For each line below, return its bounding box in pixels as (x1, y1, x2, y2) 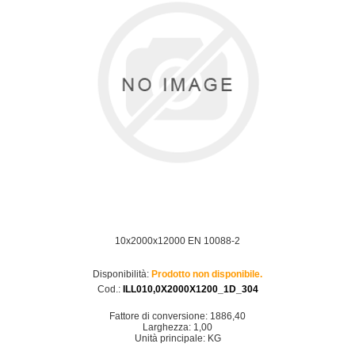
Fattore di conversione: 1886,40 (109, 311, 246, 322)
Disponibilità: (93, 269, 149, 280)
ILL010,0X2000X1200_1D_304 (122, 284, 258, 295)
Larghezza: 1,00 (143, 322, 212, 333)
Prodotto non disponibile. (151, 269, 262, 280)
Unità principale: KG (134, 333, 221, 344)
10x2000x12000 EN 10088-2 (115, 235, 240, 246)
